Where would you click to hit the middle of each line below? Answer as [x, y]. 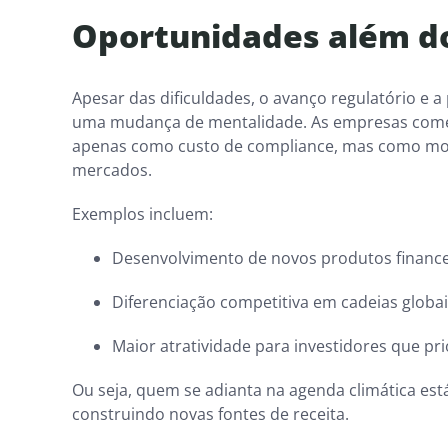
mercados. [112, 169]
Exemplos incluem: [142, 213]
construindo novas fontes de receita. [212, 413]
